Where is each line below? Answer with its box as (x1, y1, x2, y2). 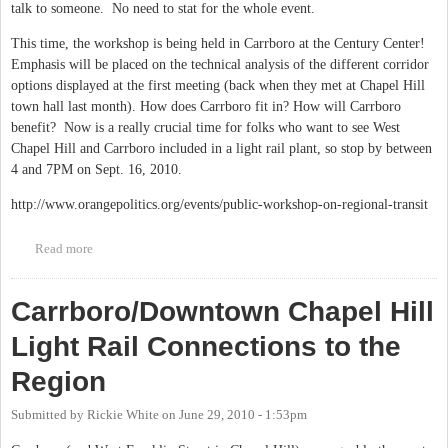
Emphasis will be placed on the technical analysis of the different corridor (11, 56, 429, 72)
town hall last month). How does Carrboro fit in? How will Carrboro (11, 98, 401, 114)
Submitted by (11, 407, 87, 422)
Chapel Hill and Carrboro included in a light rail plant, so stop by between (11, 140, 432, 156)
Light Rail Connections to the (11, 330, 401, 362)
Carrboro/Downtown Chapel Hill (11, 295, 434, 327)
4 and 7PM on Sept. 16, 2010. (11, 161, 182, 177)
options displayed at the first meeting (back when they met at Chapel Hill (11, 77, 425, 93)
